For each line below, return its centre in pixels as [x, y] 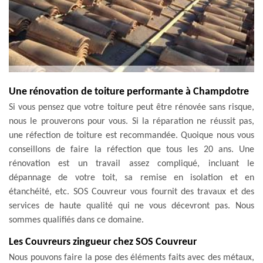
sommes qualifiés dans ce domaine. [76, 220]
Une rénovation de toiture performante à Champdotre [129, 92]
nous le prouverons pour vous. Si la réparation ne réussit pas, [131, 121]
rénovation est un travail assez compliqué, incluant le [131, 163]
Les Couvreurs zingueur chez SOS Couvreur [103, 242]
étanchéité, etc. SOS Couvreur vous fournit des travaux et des [131, 192]
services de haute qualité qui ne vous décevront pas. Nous [131, 206]
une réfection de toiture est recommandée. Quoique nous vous [131, 135]
